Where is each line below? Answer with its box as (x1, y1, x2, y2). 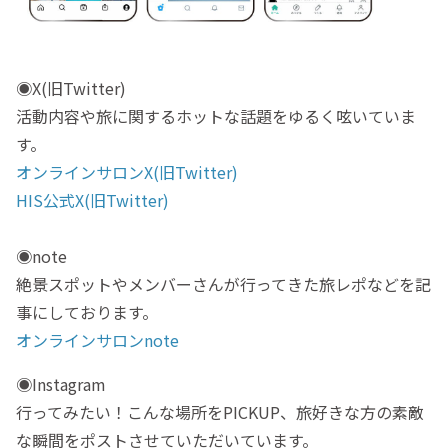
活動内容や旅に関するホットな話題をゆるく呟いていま (16, 103, 416, 128)
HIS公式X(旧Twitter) (16, 187, 169, 212)
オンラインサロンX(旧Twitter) (16, 159, 242, 184)
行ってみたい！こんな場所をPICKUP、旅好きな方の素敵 (16, 399, 424, 424)
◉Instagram (16, 371, 106, 396)
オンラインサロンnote (16, 327, 179, 352)
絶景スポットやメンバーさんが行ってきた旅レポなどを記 (16, 271, 431, 296)
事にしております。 (16, 299, 158, 324)
